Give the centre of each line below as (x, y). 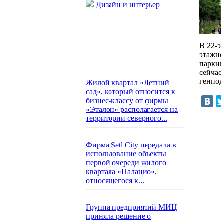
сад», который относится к (130, 92)
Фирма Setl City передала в (131, 145)
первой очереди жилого (126, 163)
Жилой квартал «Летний (128, 83)
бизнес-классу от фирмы (127, 100)
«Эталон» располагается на (132, 109)
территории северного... (127, 118)
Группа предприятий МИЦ (131, 207)
